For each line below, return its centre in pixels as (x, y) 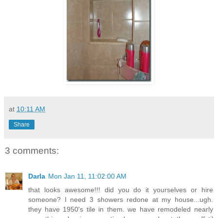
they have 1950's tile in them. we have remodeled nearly (121, 209)
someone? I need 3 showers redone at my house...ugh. (121, 199)
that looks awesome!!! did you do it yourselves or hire (121, 190)
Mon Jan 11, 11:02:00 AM (87, 176)
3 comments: (32, 151)
